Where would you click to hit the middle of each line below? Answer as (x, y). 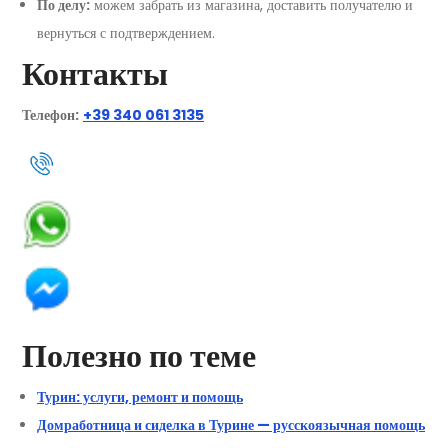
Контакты (95, 73)
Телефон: (50, 114)
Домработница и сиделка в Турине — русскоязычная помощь (231, 424)
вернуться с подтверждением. (126, 32)
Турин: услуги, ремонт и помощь (140, 396)
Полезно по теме (139, 355)
